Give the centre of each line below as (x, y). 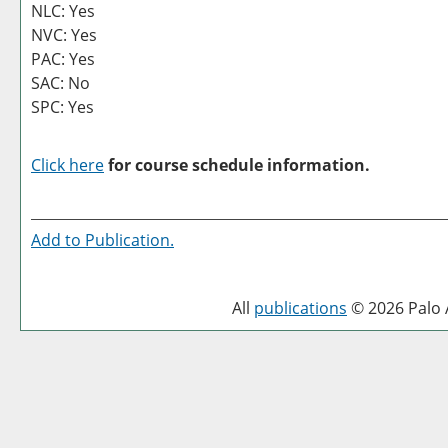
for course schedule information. (237, 165)
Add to (58, 240)
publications (300, 308)
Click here (67, 165)
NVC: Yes (64, 35)
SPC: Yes (62, 107)
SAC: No (60, 83)
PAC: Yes (63, 59)
